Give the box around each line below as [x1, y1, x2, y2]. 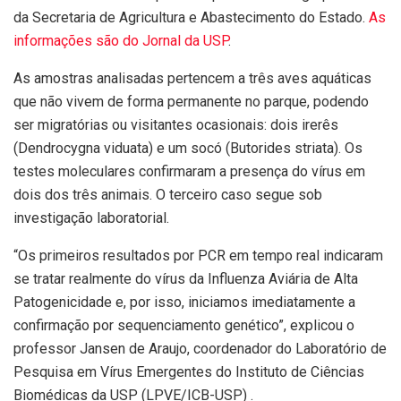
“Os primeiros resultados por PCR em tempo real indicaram [13, 247, 383, 265]
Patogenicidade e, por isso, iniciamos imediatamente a [13, 294, 355, 311]
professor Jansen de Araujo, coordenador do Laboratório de [13, 340, 387, 358]
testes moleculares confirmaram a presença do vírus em [13, 163, 365, 181]
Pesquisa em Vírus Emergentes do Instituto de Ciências [13, 363, 364, 381]
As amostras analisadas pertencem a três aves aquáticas [13, 70, 371, 88]
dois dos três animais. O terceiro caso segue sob [13, 186, 322, 204]
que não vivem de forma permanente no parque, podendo [13, 93, 369, 111]
